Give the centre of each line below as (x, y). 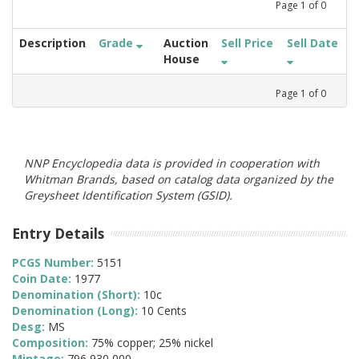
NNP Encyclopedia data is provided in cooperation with (172, 163)
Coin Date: (43, 279)
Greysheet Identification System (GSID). (128, 195)
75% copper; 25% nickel (152, 343)
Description (52, 42)
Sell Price (247, 42)
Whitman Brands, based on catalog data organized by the (179, 179)
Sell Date (313, 42)
